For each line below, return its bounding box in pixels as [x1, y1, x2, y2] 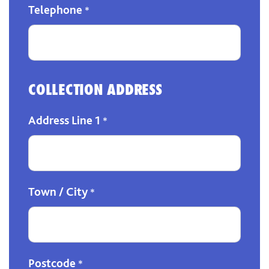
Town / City [28, 184, 90, 199]
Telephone [28, 2, 85, 17]
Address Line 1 [28, 113, 103, 127]
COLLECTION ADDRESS [28, 80, 162, 98]
